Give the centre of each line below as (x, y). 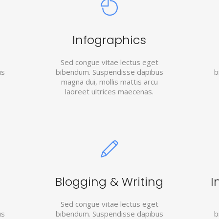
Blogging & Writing (109, 182)
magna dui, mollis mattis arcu (109, 82)
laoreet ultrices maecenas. (109, 91)
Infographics (109, 40)
